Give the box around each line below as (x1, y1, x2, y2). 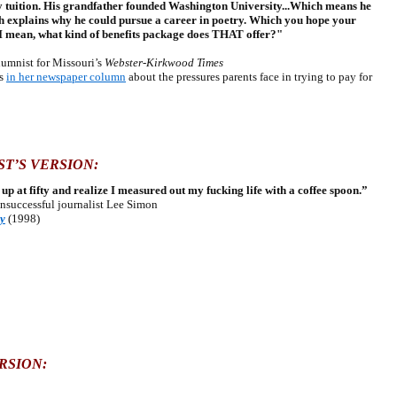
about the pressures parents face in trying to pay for (126, 70, 372, 83)
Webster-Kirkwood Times (105, 56, 223, 69)
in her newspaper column (6, 70, 126, 83)
